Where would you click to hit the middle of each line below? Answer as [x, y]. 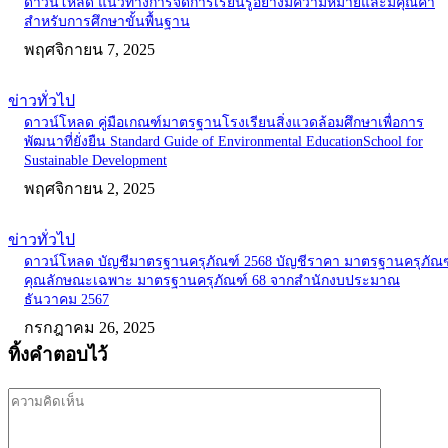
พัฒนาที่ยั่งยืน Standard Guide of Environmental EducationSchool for [223, 142]
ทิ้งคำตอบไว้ [58, 355]
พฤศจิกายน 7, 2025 [89, 50]
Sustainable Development [95, 161]
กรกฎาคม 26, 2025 [89, 328]
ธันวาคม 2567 [66, 300]
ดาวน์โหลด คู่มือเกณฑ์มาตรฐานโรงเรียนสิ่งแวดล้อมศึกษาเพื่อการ [224, 123]
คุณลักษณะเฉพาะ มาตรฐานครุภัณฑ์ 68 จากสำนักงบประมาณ [212, 281]
